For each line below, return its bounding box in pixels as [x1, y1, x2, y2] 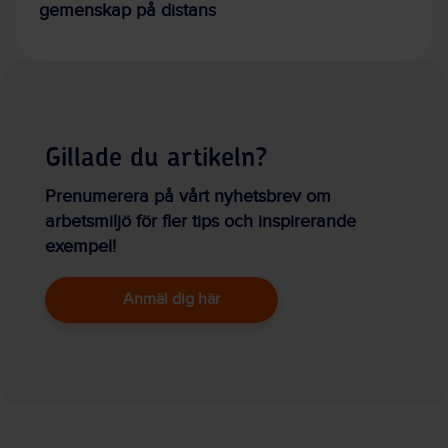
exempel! [45, 236, 116, 258]
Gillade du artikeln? [45, 145, 268, 172]
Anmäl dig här [123, 290, 220, 310]
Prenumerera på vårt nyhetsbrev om [45, 186, 331, 208]
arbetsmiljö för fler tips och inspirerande [45, 211, 356, 233]
